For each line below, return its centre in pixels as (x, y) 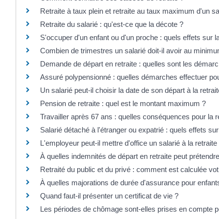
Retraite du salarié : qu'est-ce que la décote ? (112, 24)
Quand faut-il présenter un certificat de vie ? (109, 196)
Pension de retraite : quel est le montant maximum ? (123, 103)
